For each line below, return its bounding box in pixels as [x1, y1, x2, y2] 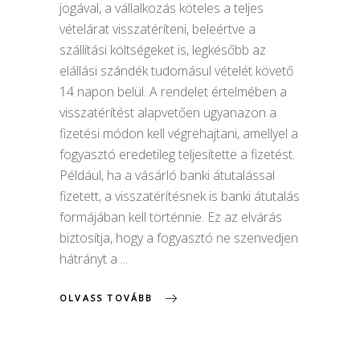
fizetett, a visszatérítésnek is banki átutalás [59, 187, 300, 206]
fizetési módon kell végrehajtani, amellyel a [59, 125, 298, 143]
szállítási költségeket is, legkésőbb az [59, 41, 266, 59]
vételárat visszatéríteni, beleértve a [59, 20, 256, 39]
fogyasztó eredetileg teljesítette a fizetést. [59, 145, 295, 164]
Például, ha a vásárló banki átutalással [59, 166, 275, 185]
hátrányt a [59, 250, 121, 268]
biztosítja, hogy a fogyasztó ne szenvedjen [59, 229, 298, 247]
